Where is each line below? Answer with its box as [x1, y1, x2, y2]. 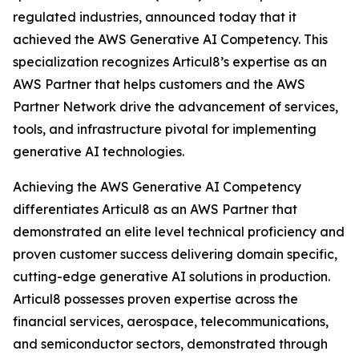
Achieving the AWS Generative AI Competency [13, 179, 301, 195]
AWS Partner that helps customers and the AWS [13, 76, 305, 92]
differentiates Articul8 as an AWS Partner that [13, 201, 297, 217]
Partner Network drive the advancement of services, [13, 99, 338, 115]
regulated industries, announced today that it [13, 9, 296, 25]
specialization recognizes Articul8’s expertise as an [13, 54, 327, 70]
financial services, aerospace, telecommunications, [13, 313, 329, 329]
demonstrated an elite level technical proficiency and [13, 224, 345, 240]
